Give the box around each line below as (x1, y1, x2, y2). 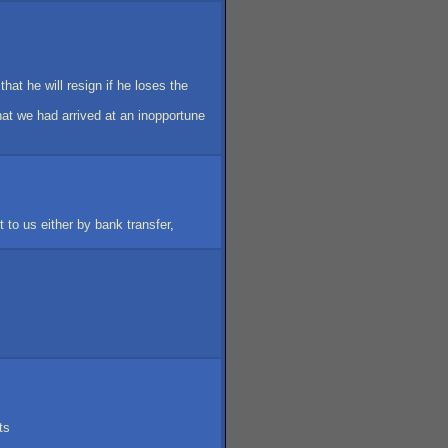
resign (67, 78, 102, 93)
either (41, 217, 73, 232)
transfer (127, 217, 170, 232)
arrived (62, 108, 101, 123)
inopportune (138, 108, 205, 123)
